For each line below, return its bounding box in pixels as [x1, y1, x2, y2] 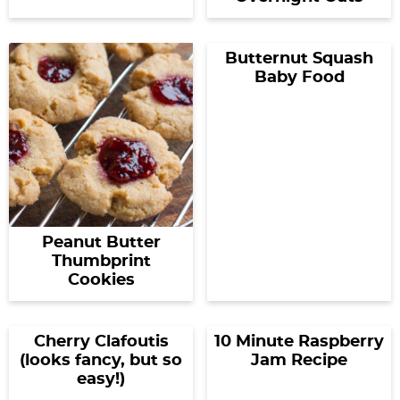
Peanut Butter [41, 235, 161, 251]
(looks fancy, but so [20, 353, 182, 369]
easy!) [77, 371, 125, 387]
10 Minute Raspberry [214, 334, 384, 350]
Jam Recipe [251, 353, 347, 369]
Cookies [67, 272, 135, 288]
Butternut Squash [225, 51, 373, 67]
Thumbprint [51, 254, 151, 270]
